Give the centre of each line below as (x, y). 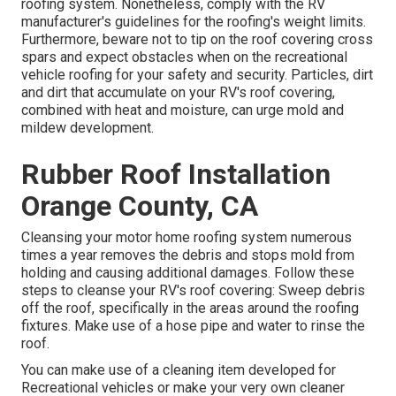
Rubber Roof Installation (176, 175)
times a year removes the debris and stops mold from (188, 255)
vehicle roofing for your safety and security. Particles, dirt (197, 75)
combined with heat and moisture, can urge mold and (183, 110)
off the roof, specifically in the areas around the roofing (190, 308)
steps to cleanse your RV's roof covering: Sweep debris (193, 291)
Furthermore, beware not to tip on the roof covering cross (197, 40)
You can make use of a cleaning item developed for (179, 370)
